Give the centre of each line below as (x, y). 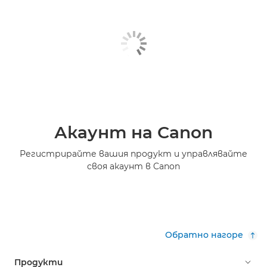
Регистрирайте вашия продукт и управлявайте (133, 153)
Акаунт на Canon (133, 132)
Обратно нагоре (204, 235)
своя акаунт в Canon (133, 166)
